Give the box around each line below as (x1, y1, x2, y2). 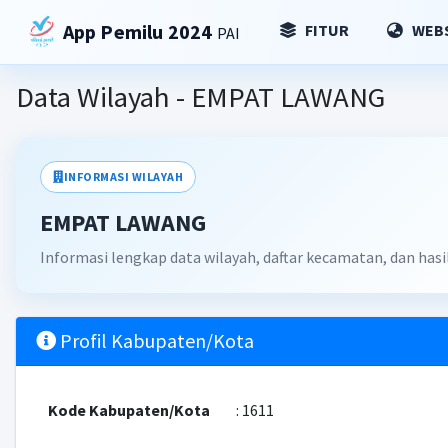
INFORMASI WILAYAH (63, 169, 184, 184)
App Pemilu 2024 (62, 19, 217, 44)
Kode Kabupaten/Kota (47, 400, 210, 420)
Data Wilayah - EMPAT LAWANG (15, 79, 385, 115)
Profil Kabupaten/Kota (55, 328, 254, 353)
